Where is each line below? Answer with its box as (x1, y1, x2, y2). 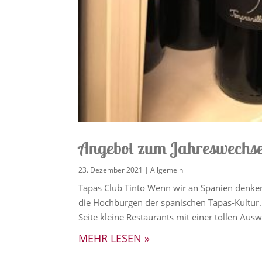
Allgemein (150, 164, 184, 175)
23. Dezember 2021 (78, 164, 143, 175)
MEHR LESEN (78, 230, 142, 245)
